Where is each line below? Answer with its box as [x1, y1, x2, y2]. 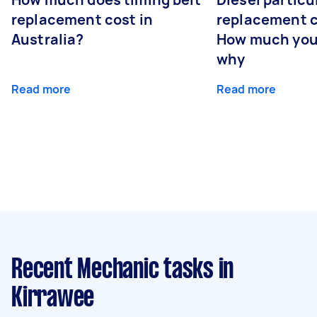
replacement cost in [11, 9, 153, 29]
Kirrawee [11, 285, 94, 311]
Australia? [11, 29, 84, 49]
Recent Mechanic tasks [11, 257, 214, 283]
